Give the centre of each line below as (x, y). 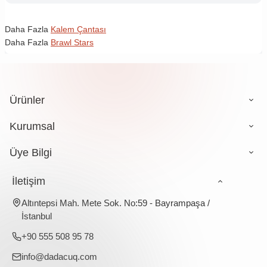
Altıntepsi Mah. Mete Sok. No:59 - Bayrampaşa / (116, 203)
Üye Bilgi (31, 153)
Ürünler (27, 100)
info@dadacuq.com (59, 257)
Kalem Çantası (78, 30)
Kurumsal (32, 127)
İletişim (29, 181)
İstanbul (37, 216)
